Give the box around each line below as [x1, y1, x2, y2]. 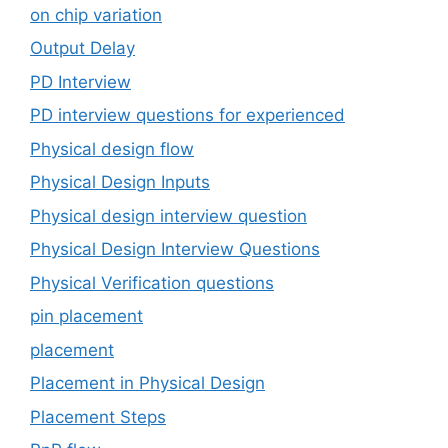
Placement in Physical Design [30, 373, 265, 394]
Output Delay [30, 38, 135, 59]
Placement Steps [30, 406, 166, 427]
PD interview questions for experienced [30, 105, 345, 126]
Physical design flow [30, 138, 194, 159]
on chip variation [30, 4, 162, 25]
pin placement [30, 306, 143, 327]
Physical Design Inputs [30, 172, 210, 193]
